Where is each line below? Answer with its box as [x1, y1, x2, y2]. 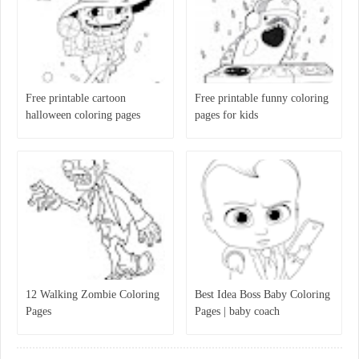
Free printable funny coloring [194, 92, 329, 105]
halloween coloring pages [26, 109, 140, 122]
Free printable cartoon [26, 92, 126, 105]
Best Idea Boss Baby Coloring [194, 288, 330, 301]
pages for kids [194, 109, 258, 122]
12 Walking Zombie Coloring [26, 288, 159, 301]
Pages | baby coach [194, 305, 280, 318]
